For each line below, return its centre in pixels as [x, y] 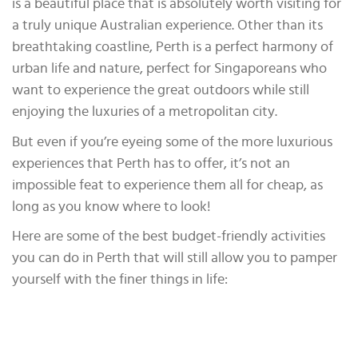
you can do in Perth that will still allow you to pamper [175, 258]
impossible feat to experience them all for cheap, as [167, 185]
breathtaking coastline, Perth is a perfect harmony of [173, 47]
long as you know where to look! [111, 207]
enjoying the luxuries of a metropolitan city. [145, 112]
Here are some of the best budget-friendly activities [169, 237]
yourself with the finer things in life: [120, 280]
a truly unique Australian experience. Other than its [167, 26]
